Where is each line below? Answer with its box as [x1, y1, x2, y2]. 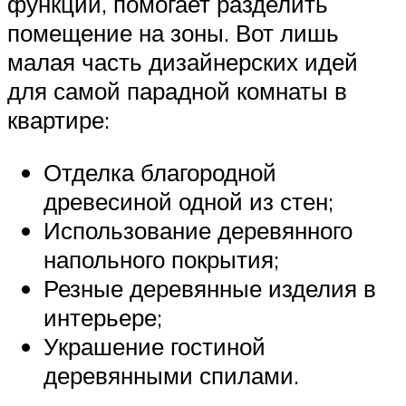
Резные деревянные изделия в [43, 274, 376, 304]
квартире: [7, 105, 110, 135]
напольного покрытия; [43, 245, 279, 275]
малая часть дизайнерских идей [7, 47, 358, 77]
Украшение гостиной [43, 332, 266, 362]
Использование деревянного [43, 216, 353, 246]
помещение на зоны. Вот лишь [7, 18, 339, 48]
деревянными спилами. [43, 361, 299, 391]
